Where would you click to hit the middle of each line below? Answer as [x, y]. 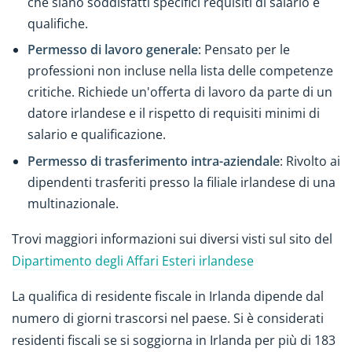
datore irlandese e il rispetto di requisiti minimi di [174, 114]
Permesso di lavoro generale [113, 50]
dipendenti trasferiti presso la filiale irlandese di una [181, 182]
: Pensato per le [244, 50]
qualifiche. [58, 23]
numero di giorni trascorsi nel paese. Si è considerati [168, 319]
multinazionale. [73, 203]
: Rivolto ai [310, 161]
